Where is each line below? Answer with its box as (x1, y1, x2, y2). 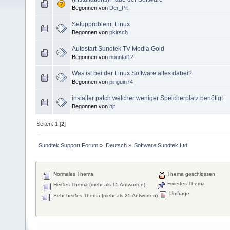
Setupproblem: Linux (72, 20, 130, 28)
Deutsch (105, 142, 127, 148)
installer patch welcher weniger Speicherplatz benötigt (72, 94, 223, 102)
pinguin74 (109, 78, 133, 85)
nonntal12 (109, 53, 133, 60)
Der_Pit (109, 4, 128, 11)
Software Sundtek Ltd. (133, 142, 189, 148)
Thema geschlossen (166, 171, 216, 177)
